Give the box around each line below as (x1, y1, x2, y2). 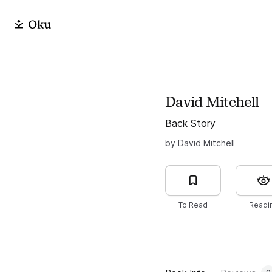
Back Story (165, 117, 216, 129)
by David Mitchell (165, 137, 235, 148)
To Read (178, 200, 208, 209)
